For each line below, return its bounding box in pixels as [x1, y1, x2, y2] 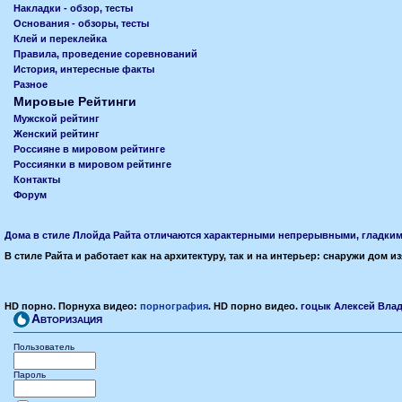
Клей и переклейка [13, 33, 107, 44]
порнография [140, 301, 208, 311]
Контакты [13, 174, 60, 185]
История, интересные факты [13, 64, 154, 74]
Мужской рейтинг [13, 113, 100, 124]
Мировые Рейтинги [13, 94, 136, 109]
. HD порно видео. [208, 301, 301, 311]
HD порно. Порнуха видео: [4, 301, 140, 311]
